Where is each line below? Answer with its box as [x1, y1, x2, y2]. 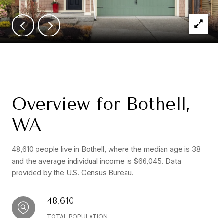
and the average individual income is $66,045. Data [12, 156, 181, 165]
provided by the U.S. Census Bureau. [12, 168, 134, 177]
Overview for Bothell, [12, 94, 191, 114]
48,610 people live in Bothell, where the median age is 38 [12, 145, 200, 154]
